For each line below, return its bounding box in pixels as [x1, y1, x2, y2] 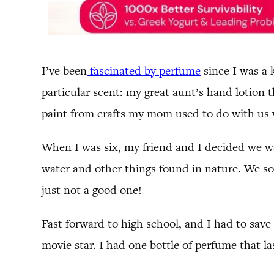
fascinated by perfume [87, 62, 201, 78]
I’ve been [42, 62, 87, 78]
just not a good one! [42, 182, 142, 198]
